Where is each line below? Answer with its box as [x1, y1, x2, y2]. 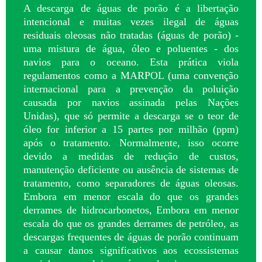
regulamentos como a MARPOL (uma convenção [23, 69, 239, 81]
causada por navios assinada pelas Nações [23, 96, 239, 108]
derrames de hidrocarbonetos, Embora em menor [23, 204, 239, 216]
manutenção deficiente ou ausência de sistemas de [23, 163, 239, 175]
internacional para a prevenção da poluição [23, 82, 239, 95]
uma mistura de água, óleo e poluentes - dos [23, 42, 239, 54]
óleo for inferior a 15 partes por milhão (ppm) [23, 123, 239, 135]
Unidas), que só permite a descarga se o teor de [23, 109, 239, 122]
